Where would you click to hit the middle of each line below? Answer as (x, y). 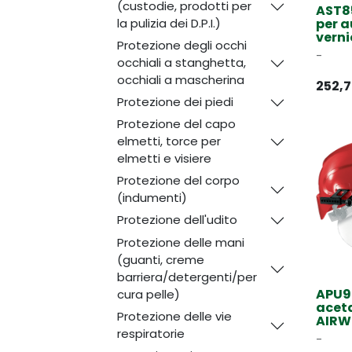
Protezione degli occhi (181, 45)
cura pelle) (148, 294)
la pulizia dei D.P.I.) (169, 23)
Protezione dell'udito (177, 220)
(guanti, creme (160, 259)
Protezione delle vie (174, 316)
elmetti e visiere (164, 158)
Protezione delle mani (180, 242)
